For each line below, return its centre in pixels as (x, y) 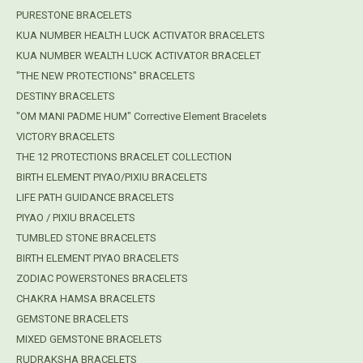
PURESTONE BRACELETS (74, 15)
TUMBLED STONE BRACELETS (86, 238)
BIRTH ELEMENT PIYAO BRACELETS (98, 258)
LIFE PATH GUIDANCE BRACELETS (95, 198)
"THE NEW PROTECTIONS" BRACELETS (106, 76)
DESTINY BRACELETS (66, 96)
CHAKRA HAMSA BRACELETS (86, 299)
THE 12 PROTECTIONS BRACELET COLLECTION (124, 157)
